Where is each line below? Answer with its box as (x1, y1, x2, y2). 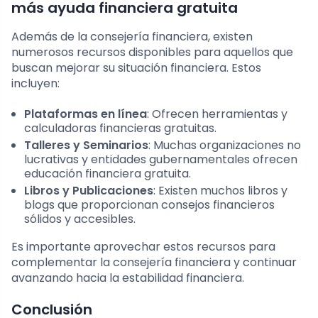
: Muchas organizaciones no (148, 137, 301, 154)
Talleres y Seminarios (24, 137, 148, 154)
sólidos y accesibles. (24, 211, 136, 228)
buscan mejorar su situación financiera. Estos (11, 60, 261, 77)
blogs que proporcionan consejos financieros (24, 197, 275, 214)
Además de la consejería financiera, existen (11, 28, 253, 45)
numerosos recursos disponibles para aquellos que (11, 44, 293, 61)
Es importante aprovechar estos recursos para (11, 238, 275, 256)
